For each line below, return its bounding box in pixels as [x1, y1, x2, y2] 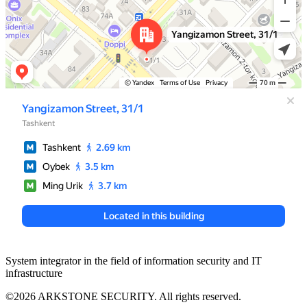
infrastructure [5, 267, 62, 279]
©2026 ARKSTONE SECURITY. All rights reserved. [5, 290, 241, 302]
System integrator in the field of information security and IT [5, 254, 262, 267]
